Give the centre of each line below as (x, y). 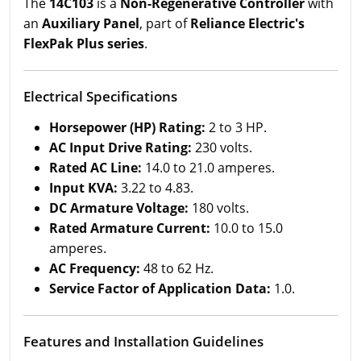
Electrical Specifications (100, 96)
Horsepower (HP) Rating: (127, 127)
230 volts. (222, 147)
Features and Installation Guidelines (143, 341)
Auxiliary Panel (91, 23)
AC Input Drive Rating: (120, 147)
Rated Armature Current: (130, 228)
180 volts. (219, 208)
